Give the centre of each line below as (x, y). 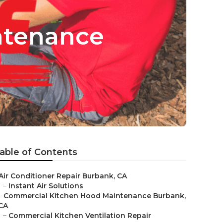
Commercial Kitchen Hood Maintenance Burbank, (95, 196)
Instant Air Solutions (46, 186)
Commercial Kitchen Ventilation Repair (80, 216)
